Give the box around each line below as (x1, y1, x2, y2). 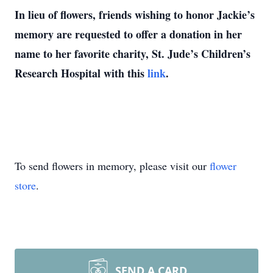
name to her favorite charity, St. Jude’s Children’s (15, 46, 250, 62)
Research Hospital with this (15, 65, 147, 81)
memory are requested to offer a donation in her (15, 26, 242, 42)
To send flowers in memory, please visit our (15, 158, 210, 173)
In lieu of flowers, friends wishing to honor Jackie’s (15, 7, 255, 23)
